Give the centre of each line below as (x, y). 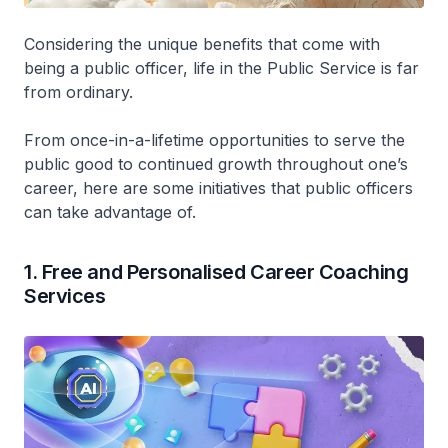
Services (65, 296)
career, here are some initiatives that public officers (218, 188)
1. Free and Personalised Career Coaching (216, 272)
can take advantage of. (110, 212)
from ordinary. (78, 92)
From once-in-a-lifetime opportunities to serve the (214, 140)
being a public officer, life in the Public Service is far (221, 68)
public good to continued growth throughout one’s (216, 164)
